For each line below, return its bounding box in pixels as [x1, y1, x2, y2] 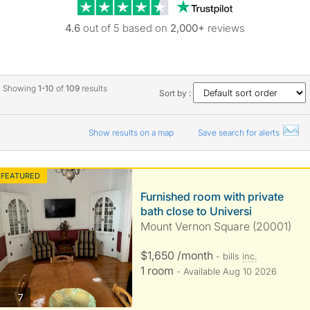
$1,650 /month [140, 248, 216, 262]
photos [22, 290, 53, 302]
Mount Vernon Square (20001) [140, 219, 291, 233]
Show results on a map [88, 127, 176, 138]
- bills [215, 250, 242, 262]
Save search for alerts [197, 127, 282, 138]
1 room [140, 264, 176, 277]
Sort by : [159, 88, 194, 98]
